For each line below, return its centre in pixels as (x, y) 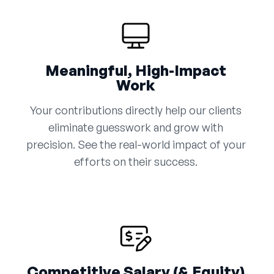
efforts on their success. (136, 162)
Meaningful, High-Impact (136, 71)
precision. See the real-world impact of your (136, 145)
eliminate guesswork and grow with (136, 128)
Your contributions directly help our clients (136, 110)
